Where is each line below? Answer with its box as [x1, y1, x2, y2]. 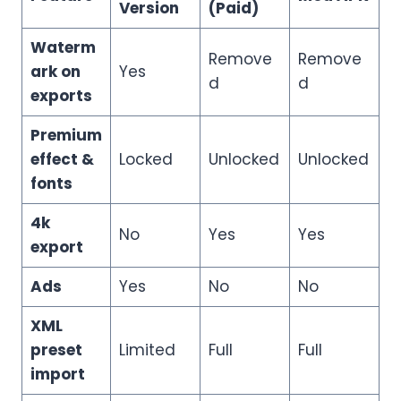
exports [30, 84, 92, 107]
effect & [30, 148, 94, 170]
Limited [118, 338, 175, 361]
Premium [30, 124, 102, 146]
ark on [30, 60, 81, 82]
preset [30, 338, 82, 361]
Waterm [30, 36, 96, 58]
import [30, 363, 85, 385]
